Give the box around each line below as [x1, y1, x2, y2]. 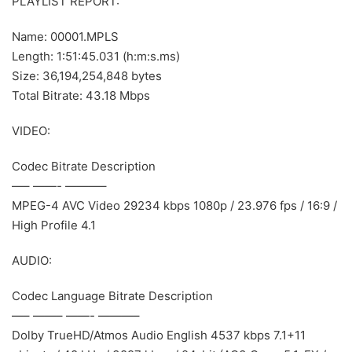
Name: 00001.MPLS [12, 28, 119, 44]
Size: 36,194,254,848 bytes [12, 68, 162, 83]
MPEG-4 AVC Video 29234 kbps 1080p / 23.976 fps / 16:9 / [12, 197, 337, 213]
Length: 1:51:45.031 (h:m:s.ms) [12, 48, 180, 64]
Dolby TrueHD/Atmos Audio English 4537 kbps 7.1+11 [12, 327, 306, 343]
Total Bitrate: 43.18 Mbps [12, 87, 150, 103]
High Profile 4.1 [12, 217, 96, 233]
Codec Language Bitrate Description [12, 288, 213, 303]
